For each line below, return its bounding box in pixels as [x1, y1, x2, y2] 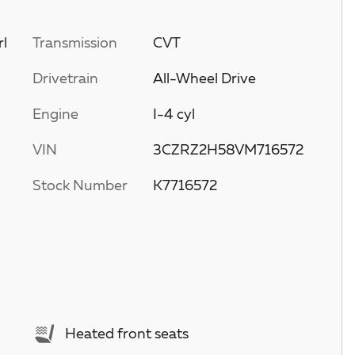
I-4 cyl [152, 108, 195, 122]
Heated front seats [65, 326, 189, 342]
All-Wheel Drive [152, 72, 257, 86]
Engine [32, 108, 78, 122]
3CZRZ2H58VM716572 [152, 143, 303, 158]
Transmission [32, 36, 117, 51]
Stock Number [32, 179, 128, 193]
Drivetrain [32, 72, 98, 86]
